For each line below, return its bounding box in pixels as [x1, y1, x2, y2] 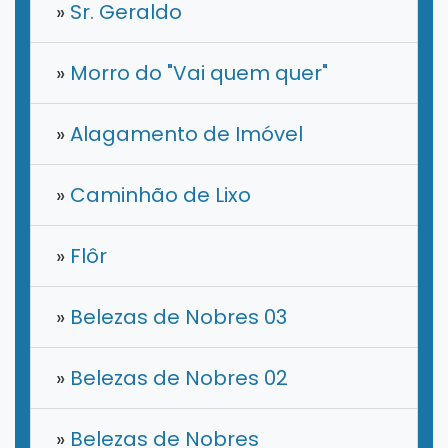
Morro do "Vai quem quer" [65, 59, 328, 88]
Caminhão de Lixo [65, 181, 251, 210]
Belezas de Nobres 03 [65, 303, 287, 332]
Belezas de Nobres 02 [65, 364, 288, 393]
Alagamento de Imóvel [65, 120, 303, 149]
